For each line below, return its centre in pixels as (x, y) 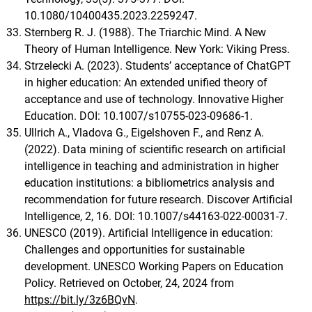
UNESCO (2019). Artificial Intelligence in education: (149, 233)
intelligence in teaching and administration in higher (151, 166)
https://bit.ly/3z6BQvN (80, 299)
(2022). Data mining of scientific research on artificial (155, 149)
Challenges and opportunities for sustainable (134, 249)
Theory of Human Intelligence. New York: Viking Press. (157, 49)
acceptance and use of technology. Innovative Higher (154, 99)
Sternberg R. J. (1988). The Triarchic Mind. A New (145, 32)
